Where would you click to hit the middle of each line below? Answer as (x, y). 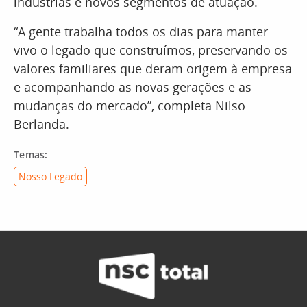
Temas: (31, 155)
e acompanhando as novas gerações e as (133, 87)
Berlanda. (41, 124)
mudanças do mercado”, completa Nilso (130, 106)
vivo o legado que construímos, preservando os (151, 50)
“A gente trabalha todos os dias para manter (141, 32)
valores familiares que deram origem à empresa (153, 69)
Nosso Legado (50, 176)
